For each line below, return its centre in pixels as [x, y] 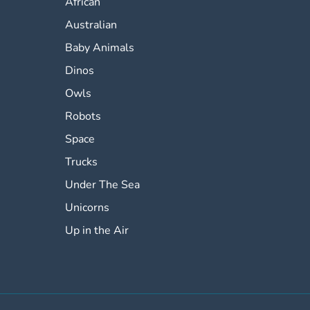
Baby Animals [100, 48]
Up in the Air [97, 231]
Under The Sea [103, 185]
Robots [83, 117]
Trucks [82, 162]
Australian [91, 25]
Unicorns [88, 208]
